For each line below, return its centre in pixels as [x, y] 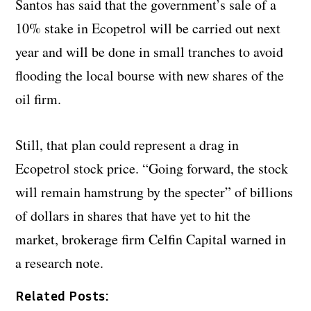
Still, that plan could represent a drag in [127, 144]
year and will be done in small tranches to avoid [150, 51]
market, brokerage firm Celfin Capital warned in [151, 239]
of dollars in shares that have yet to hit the [133, 215]
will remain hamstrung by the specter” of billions [154, 192]
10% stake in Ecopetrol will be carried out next [148, 28]
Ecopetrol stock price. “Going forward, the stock [152, 168]
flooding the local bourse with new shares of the [150, 75]
